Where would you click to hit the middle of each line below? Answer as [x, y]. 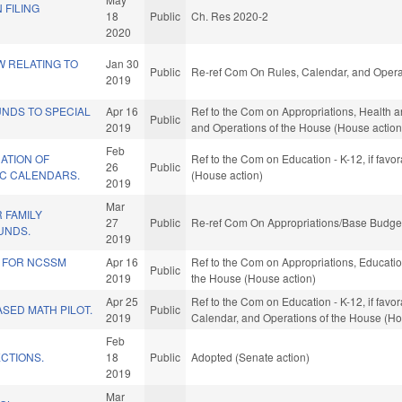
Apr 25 [122, 301]
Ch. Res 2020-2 [230, 16]
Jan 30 [123, 64]
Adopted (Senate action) [251, 357]
